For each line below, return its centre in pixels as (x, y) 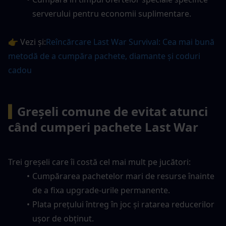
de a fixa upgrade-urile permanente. (101, 190)
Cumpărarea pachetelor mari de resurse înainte (123, 176)
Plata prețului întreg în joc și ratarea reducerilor (123, 204)
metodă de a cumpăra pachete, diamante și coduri (104, 56)
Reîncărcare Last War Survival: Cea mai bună (130, 42)
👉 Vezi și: (27, 42)
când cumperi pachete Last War (103, 127)
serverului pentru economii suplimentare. (112, 13)
